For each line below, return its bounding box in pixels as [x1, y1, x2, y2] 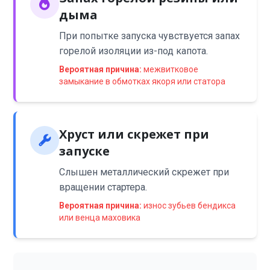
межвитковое [142, 64, 199, 74]
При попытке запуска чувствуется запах [59, 30, 240, 42]
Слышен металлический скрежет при [59, 166, 230, 178]
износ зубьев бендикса [142, 201, 236, 210]
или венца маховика [59, 213, 141, 222]
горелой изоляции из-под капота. [59, 45, 209, 57]
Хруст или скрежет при [59, 126, 210, 142]
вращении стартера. [59, 181, 148, 193]
